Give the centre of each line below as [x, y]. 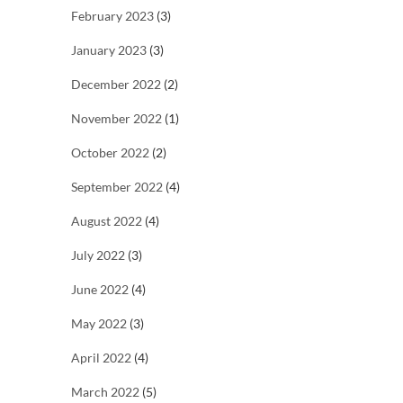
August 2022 [107, 221]
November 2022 [116, 119]
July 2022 [98, 255]
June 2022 [100, 290]
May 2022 [99, 324]
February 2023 [112, 16]
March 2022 [105, 392]
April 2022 [101, 358]
